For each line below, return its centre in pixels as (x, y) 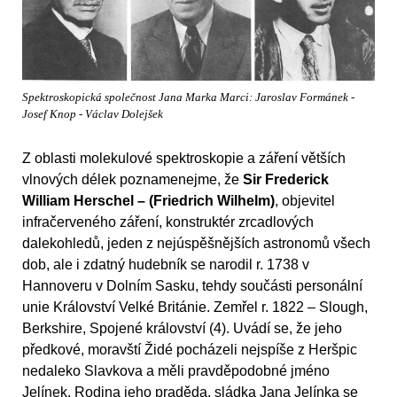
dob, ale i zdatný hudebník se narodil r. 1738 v (166, 265)
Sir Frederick (286, 180)
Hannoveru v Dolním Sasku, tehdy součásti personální (192, 286)
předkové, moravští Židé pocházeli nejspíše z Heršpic (190, 350)
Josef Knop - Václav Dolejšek (93, 114)
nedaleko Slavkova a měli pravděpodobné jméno (176, 371)
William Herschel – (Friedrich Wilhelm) (148, 201)
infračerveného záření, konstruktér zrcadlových (168, 222)
